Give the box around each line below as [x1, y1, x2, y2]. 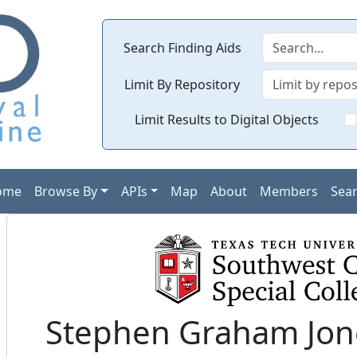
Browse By [33, 182, 97, 200]
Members [260, 182, 319, 200]
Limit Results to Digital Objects [135, 111, 319, 128]
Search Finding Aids [123, 39, 241, 57]
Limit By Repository [124, 76, 241, 93]
